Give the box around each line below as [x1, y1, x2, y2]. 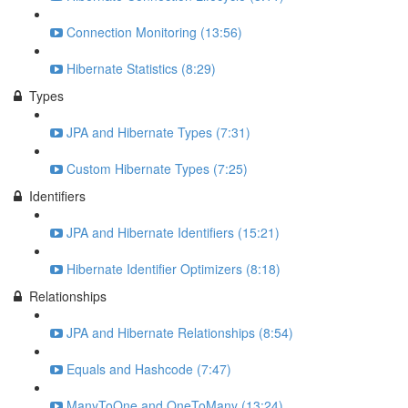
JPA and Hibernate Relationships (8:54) [66, 323, 293, 342]
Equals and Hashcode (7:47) [66, 360, 231, 378]
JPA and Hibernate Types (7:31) [66, 123, 250, 141]
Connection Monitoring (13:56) [66, 23, 242, 41]
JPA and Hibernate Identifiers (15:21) [66, 223, 280, 241]
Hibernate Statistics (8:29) [66, 59, 216, 77]
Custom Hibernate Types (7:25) [66, 159, 248, 178]
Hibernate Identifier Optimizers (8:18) [66, 260, 280, 278]
